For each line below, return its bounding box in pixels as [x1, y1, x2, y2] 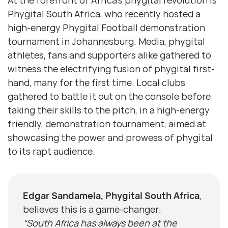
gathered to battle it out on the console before [8, 90, 211, 103]
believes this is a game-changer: [23, 203, 161, 216]
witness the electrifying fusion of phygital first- [8, 63, 215, 75]
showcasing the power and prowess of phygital [8, 131, 213, 144]
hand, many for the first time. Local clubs [8, 76, 185, 89]
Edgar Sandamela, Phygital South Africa [23, 189, 199, 202]
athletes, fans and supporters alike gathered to [8, 49, 211, 62]
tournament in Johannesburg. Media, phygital [8, 35, 205, 48]
